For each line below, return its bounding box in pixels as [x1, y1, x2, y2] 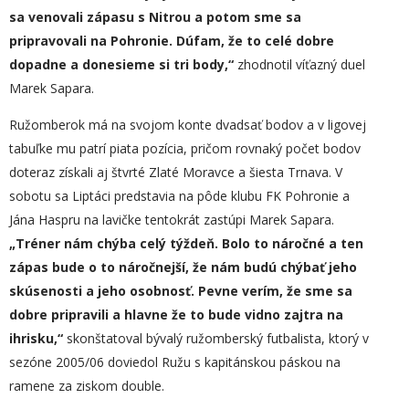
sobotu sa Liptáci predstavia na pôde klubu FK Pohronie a [9, 187, 350, 204]
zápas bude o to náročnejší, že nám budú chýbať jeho [9, 258, 357, 276]
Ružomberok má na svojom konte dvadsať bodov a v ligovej [9, 116, 366, 133]
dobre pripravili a [9, 306, 124, 323]
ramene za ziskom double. [9, 377, 164, 394]
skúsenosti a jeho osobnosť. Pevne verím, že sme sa [9, 282, 352, 299]
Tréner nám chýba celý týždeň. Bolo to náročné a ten [16, 235, 363, 252]
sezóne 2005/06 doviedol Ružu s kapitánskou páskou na [9, 353, 341, 371]
